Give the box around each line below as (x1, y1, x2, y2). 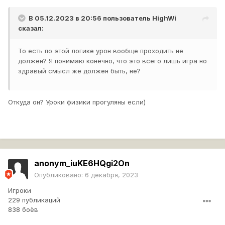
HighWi (152, 14, 176, 23)
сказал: (18, 24, 44, 33)
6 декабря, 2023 (85, 171, 138, 179)
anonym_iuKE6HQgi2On (34, 158, 130, 169)
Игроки (8, 186, 31, 195)
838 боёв (8, 205, 38, 214)
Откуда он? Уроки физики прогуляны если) (8, 98, 146, 106)
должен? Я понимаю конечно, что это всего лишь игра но (18, 57, 207, 65)
